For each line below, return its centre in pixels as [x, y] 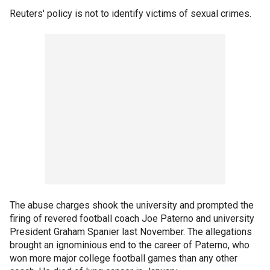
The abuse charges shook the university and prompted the [132, 205]
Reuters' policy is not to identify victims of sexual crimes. [130, 14]
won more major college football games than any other [124, 258]
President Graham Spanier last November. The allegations [131, 232]
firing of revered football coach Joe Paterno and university [132, 218]
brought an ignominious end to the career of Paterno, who [130, 245]
